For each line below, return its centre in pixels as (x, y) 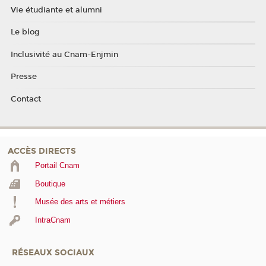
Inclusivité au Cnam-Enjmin (64, 54)
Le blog (25, 32)
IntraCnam (53, 220)
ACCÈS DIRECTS (42, 151)
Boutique (50, 183)
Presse (23, 77)
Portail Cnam (57, 166)
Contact (26, 99)
